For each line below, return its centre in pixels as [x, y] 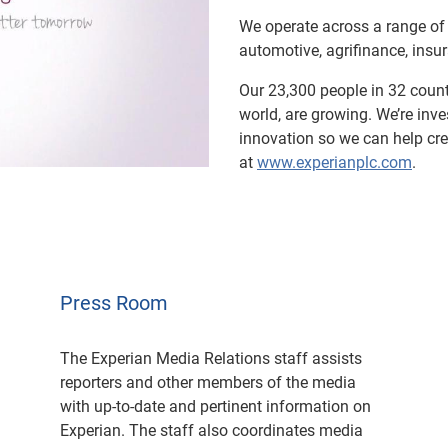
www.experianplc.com [334, 162]
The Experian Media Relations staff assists [211, 358]
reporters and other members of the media [208, 382]
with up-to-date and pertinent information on [215, 406]
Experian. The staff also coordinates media [211, 430]
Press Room [114, 303]
